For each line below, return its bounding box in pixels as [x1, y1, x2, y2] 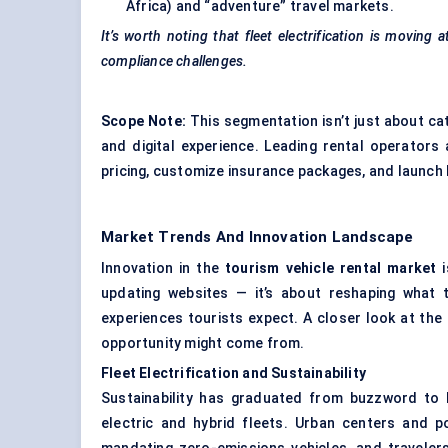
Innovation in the [101, 260, 220, 277]
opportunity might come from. [101, 335, 305, 352]
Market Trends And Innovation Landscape [101, 228, 414, 247]
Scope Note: [101, 113, 186, 130]
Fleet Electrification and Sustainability [101, 365, 366, 382]
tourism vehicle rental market [219, 260, 437, 277]
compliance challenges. [101, 53, 248, 70]
